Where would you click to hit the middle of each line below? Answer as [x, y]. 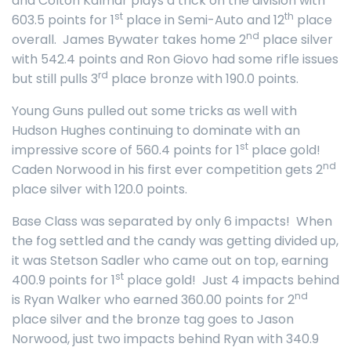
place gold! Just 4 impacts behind [232, 280]
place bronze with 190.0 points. [203, 79]
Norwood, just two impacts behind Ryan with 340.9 [165, 339]
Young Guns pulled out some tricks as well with [154, 111]
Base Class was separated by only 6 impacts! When [172, 221]
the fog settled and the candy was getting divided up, [175, 241]
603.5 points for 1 [63, 20]
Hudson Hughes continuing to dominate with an [156, 130]
